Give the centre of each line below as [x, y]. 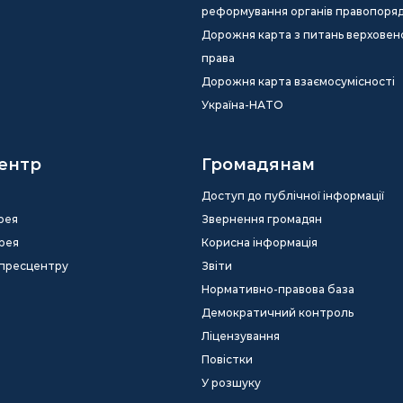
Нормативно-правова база [278, 289]
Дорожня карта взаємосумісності [298, 81]
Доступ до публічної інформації [293, 196]
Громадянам [258, 165]
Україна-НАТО [242, 105]
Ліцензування [241, 336]
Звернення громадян [262, 219]
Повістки [227, 359]
